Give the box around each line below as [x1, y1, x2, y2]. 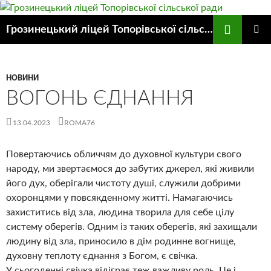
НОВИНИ [6, 74, 39, 82]
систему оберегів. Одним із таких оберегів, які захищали [6, 221, 257, 232]
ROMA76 [64, 119, 95, 126]
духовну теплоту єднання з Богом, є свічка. [6, 250, 198, 261]
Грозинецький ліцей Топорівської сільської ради [204, 24, 213, 35]
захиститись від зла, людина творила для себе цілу [6, 207, 234, 217]
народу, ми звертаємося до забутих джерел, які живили [6, 163, 254, 174]
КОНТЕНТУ [5, 60, 51, 69]
